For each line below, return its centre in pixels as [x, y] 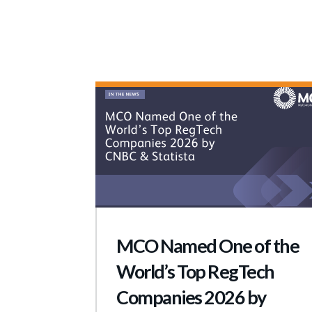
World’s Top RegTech [195, 271]
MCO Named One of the [208, 245]
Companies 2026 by [191, 297]
